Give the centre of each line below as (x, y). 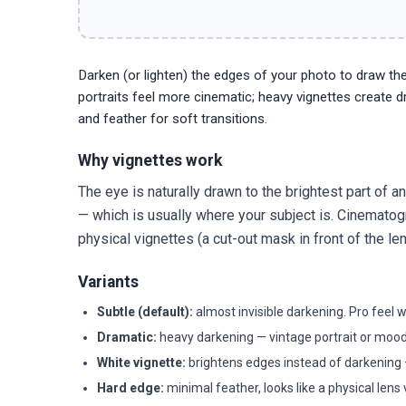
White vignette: (141, 362)
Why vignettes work (150, 161)
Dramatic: (127, 337)
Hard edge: (130, 387)
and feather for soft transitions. (173, 118)
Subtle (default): (145, 311)
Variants (108, 282)
